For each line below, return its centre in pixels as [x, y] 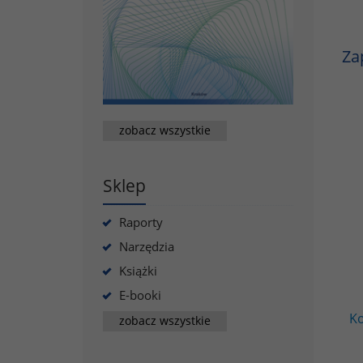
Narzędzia [147, 246]
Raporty [141, 222]
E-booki [140, 295]
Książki [138, 270]
